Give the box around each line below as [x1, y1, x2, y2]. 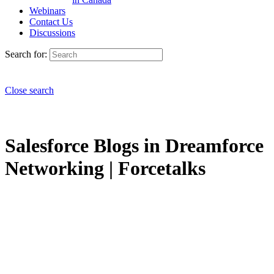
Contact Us [29, 17, 73, 27]
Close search [5, 85, 54, 95]
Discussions [29, 28, 75, 38]
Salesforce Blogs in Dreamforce [5, 135, 264, 157]
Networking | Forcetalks [5, 157, 206, 180]
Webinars [29, 6, 65, 16]
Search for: [5, 49, 47, 59]
